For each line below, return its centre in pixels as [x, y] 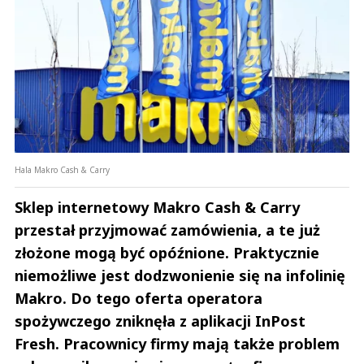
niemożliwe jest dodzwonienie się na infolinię [180, 276]
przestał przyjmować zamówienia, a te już [167, 230]
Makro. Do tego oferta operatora [139, 299]
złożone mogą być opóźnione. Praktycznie [167, 253]
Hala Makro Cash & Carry [62, 170]
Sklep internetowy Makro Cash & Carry [157, 208]
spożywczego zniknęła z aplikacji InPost [160, 321]
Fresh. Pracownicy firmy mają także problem [177, 344]
